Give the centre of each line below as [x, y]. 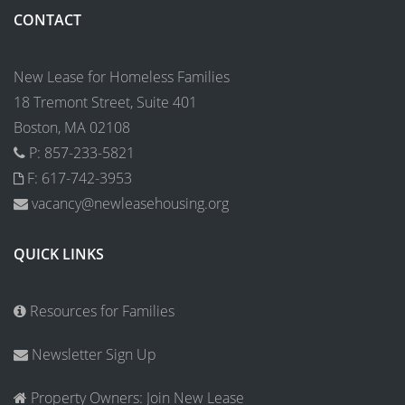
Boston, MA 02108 [72, 127]
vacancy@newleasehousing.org [128, 203]
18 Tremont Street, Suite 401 [105, 102]
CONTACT [47, 19]
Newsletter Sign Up [92, 354]
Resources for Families [100, 311]
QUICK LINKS [59, 254]
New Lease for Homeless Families [122, 76]
